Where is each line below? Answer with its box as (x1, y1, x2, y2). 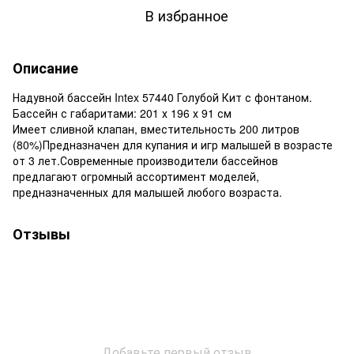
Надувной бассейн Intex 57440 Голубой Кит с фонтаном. (13, 88, 312, 105)
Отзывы (13, 223, 70, 244)
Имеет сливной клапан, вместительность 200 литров (13, 120, 299, 137)
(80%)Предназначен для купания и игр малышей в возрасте (13, 136, 333, 153)
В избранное (145, 4, 228, 25)
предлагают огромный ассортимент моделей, (13, 168, 259, 184)
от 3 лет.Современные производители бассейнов (13, 152, 278, 168)
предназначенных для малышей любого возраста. (13, 183, 282, 200)
